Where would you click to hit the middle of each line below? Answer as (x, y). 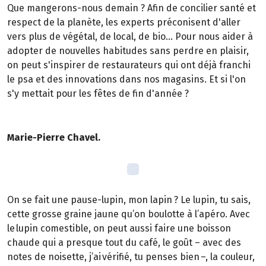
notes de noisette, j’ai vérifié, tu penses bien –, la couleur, (131, 257)
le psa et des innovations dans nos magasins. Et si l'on (126, 80)
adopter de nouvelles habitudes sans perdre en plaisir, (128, 51)
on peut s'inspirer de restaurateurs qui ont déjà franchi (129, 65)
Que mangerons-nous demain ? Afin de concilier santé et (132, 8)
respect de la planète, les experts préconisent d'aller (124, 23)
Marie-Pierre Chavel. (54, 137)
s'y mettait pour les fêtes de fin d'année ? (98, 94)
